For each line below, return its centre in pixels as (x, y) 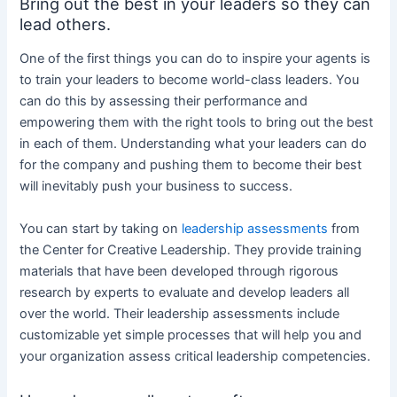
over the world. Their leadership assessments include (180, 313)
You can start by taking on (101, 228)
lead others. (66, 23)
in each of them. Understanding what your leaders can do (194, 144)
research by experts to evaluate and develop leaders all (185, 292)
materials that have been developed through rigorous (179, 271)
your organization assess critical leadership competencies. (195, 356)
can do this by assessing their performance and (164, 101)
